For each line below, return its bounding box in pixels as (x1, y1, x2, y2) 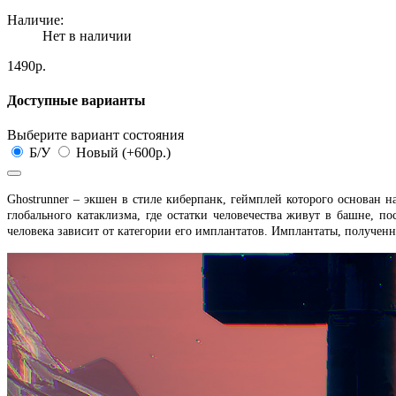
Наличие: (7, 11, 64, 27)
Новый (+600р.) (72, 145, 171, 161)
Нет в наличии (42, 27, 132, 43)
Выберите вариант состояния (7, 127, 184, 143)
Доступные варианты (7, 93, 146, 109)
